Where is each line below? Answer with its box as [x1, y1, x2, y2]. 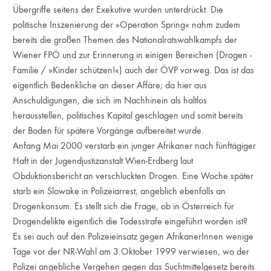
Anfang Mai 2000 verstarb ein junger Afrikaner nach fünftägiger [13, 140, 256, 151]
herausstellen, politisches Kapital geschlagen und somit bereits [13, 109, 244, 121]
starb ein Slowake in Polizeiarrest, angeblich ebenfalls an [13, 185, 226, 197]
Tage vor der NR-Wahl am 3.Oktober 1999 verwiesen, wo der [13, 246, 250, 257]
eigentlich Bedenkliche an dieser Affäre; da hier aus [13, 79, 207, 91]
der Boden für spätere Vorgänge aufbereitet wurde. [13, 125, 204, 136]
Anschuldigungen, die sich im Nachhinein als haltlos [13, 94, 207, 106]
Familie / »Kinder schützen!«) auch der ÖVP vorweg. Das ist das [13, 64, 255, 76]
